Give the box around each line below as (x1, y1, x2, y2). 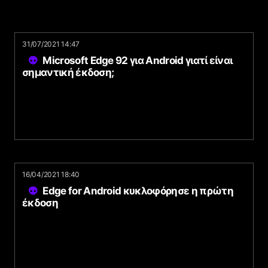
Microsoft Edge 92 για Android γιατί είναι (42, 54, 233, 66)
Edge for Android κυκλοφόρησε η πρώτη (42, 185, 233, 197)
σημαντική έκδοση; (22, 66, 114, 78)
